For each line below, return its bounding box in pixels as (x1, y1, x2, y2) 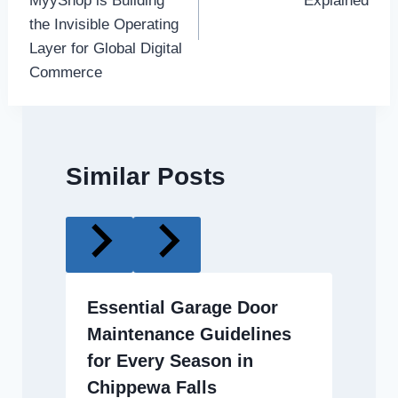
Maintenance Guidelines (86, 323, 291, 344)
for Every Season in (86, 350, 253, 370)
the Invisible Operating (28, 15, 179, 33)
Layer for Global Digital (28, 39, 182, 57)
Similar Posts (65, 163, 226, 191)
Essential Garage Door (86, 297, 278, 317)
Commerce (28, 63, 102, 81)
